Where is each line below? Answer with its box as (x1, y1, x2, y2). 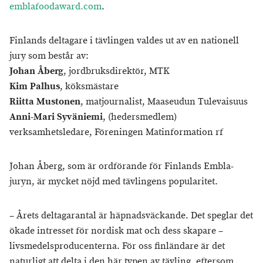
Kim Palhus (9, 80, 60, 93)
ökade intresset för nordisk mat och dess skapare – (9, 225, 223, 237)
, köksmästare (60, 80, 119, 93)
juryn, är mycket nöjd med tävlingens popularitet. (9, 176, 218, 188)
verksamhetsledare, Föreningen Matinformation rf (9, 126, 223, 139)
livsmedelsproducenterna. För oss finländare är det (9, 240, 225, 252)
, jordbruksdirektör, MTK (63, 65, 170, 77)
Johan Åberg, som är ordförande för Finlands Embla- (9, 160, 234, 173)
